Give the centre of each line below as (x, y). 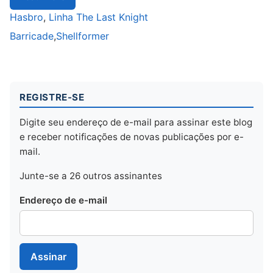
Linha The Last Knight (98, 17)
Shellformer (83, 36)
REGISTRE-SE (52, 97)
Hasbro (27, 17)
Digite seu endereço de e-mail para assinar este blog (136, 122)
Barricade (32, 36)
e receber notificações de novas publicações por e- (132, 137)
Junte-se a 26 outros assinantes (91, 176)
